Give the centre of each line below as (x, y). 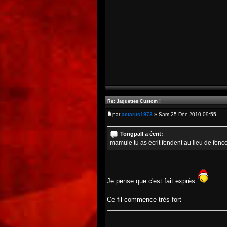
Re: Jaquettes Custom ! (134, 101)
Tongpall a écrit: (142, 134)
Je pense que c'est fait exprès (152, 181)
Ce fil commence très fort (144, 199)
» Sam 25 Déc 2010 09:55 (184, 114)
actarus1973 (137, 114)
